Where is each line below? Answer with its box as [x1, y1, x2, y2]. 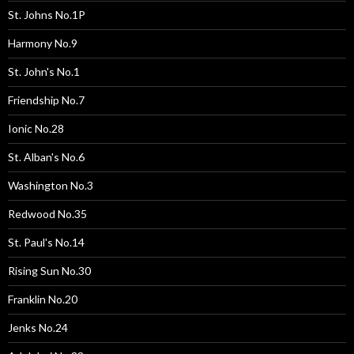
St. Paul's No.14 [8, 235, 85, 249]
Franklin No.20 [8, 292, 77, 306]
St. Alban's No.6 [8, 149, 85, 164]
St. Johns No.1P [8, 7, 85, 21]
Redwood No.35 [8, 206, 87, 220]
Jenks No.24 [8, 320, 68, 334]
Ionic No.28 [8, 121, 64, 135]
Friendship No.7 [8, 92, 85, 107]
